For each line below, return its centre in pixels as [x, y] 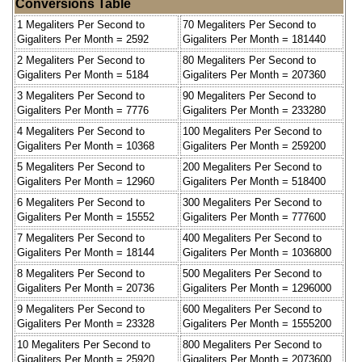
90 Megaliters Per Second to [249, 95]
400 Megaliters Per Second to [252, 238]
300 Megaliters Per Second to [252, 202]
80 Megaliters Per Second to [249, 60]
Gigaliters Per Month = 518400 [254, 181]
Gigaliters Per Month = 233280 [254, 110]
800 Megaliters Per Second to [252, 344]
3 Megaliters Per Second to [81, 95]
